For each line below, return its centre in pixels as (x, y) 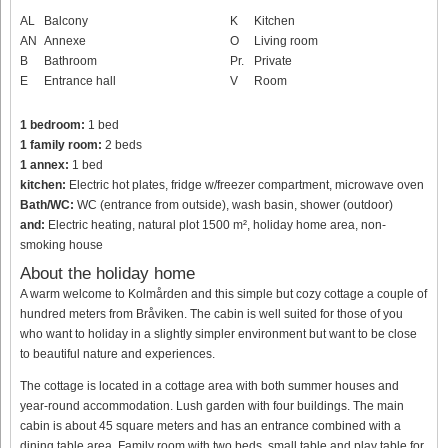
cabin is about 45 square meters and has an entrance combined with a (210, 426)
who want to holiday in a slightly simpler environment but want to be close (218, 334)
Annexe (65, 40)
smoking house (61, 244)
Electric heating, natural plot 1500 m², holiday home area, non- (215, 224)
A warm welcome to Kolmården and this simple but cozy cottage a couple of (223, 294)
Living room (286, 40)
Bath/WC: (47, 204)
